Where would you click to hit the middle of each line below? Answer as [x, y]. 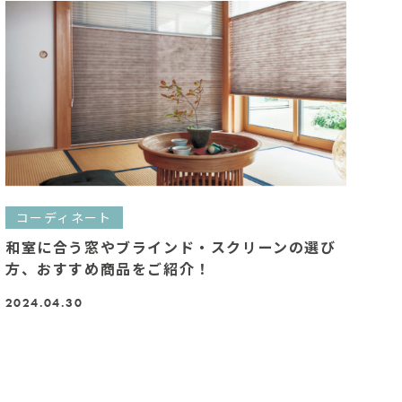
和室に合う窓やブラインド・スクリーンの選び [170, 247]
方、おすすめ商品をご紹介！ [108, 269]
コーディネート [64, 218]
